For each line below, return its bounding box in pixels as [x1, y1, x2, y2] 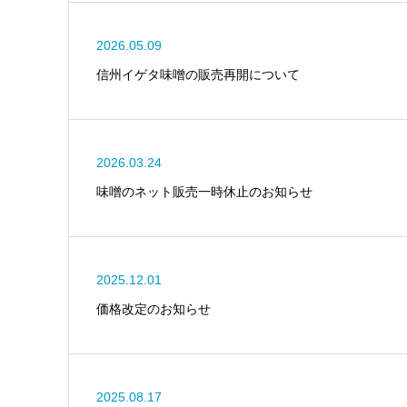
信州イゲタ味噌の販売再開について [95, 67, 300, 83]
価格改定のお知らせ [95, 302, 211, 317]
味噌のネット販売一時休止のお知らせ [95, 184, 313, 200]
